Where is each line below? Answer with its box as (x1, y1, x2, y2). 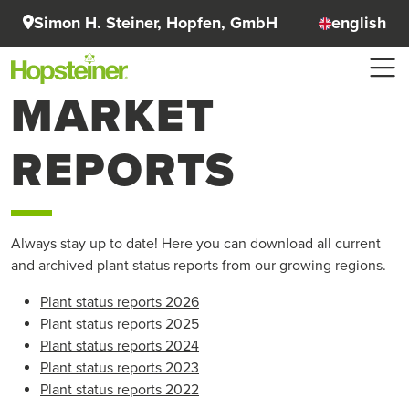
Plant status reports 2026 (40, 292, 199, 311)
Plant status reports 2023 (40, 358, 199, 377)
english (331, 13, 386, 33)
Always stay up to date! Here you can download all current (11, 234, 381, 253)
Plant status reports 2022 (40, 380, 199, 399)
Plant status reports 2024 (40, 336, 199, 355)
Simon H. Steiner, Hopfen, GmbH (34, 13, 278, 33)
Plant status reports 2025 (40, 314, 199, 333)
